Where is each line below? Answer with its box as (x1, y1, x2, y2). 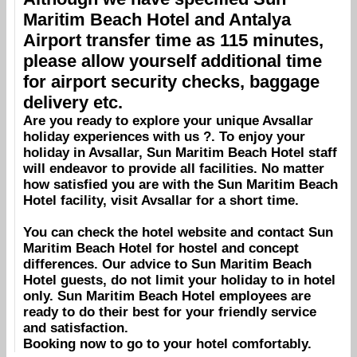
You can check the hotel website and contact (23, 224, 308, 240)
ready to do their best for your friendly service (23, 304, 316, 320)
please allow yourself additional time (23, 50, 322, 71)
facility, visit (57, 192, 141, 208)
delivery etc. (23, 92, 123, 112)
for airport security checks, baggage (23, 71, 320, 92)
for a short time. (192, 192, 299, 208)
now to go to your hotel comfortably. (76, 335, 312, 351)
